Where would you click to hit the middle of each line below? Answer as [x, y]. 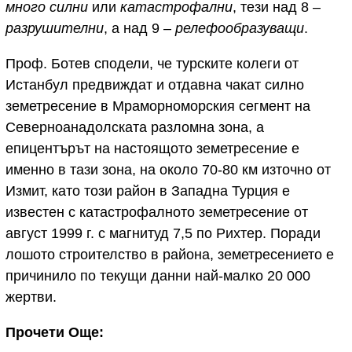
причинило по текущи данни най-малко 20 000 [158, 276]
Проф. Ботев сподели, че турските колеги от [152, 64]
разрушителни [55, 29]
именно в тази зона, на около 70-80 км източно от [168, 170]
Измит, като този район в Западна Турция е [148, 191]
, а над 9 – [139, 29]
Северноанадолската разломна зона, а [135, 128]
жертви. [31, 297]
